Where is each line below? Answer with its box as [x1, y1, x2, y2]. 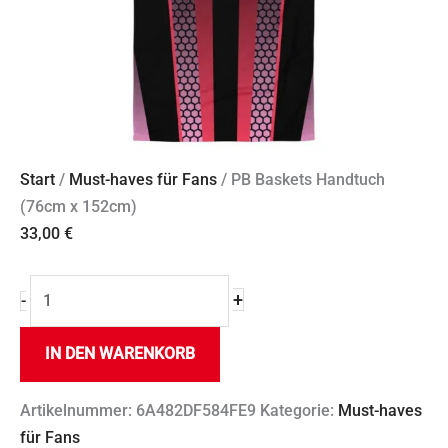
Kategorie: [260, 401, 338, 420]
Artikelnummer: [20, 401, 136, 420]
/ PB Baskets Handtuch [217, 170, 385, 189]
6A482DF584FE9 [136, 401, 256, 420]
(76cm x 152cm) [20, 197, 137, 216]
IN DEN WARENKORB [45, 345, 195, 364]
